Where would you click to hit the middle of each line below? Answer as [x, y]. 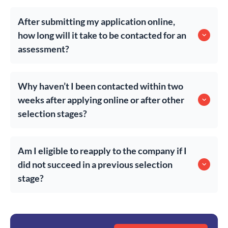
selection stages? [52, 113]
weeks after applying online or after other [101, 99]
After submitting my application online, [96, 21]
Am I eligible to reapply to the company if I [102, 150]
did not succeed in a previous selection [95, 164]
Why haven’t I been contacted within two [101, 86]
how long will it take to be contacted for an [102, 35]
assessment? [44, 49]
